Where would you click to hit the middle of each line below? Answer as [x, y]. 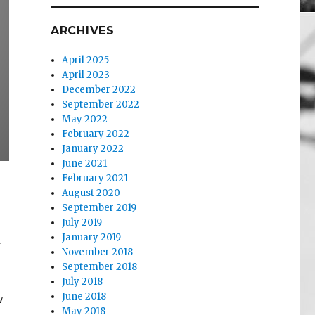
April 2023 [86, 75]
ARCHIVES [82, 31]
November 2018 [98, 252]
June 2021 [85, 164]
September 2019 [99, 208]
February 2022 [96, 134]
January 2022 [93, 149]
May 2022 [85, 120]
